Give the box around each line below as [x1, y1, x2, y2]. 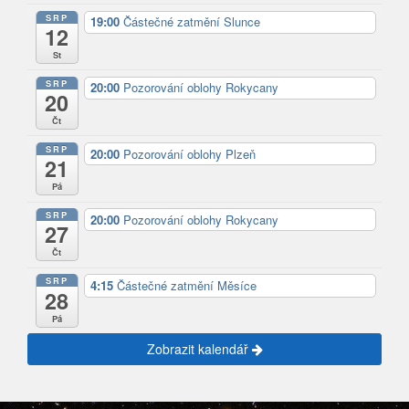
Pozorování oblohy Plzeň [122, 144, 256, 163]
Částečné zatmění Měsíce [116, 276, 257, 294]
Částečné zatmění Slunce [122, 13, 260, 31]
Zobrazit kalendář [146, 340, 252, 359]
